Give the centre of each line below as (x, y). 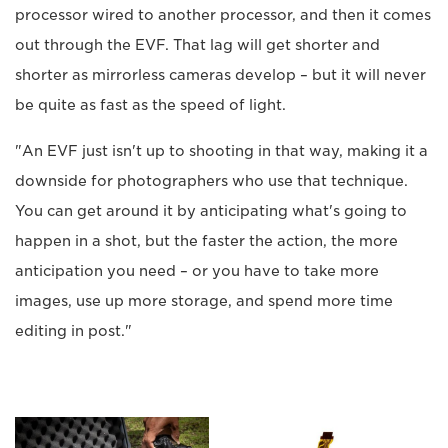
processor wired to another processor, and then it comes (223, 15)
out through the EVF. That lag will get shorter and (197, 45)
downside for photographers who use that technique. (211, 181)
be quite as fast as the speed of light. (150, 105)
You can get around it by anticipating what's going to (211, 211)
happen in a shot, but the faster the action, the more (206, 241)
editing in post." (73, 331)
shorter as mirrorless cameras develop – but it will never (220, 75)
